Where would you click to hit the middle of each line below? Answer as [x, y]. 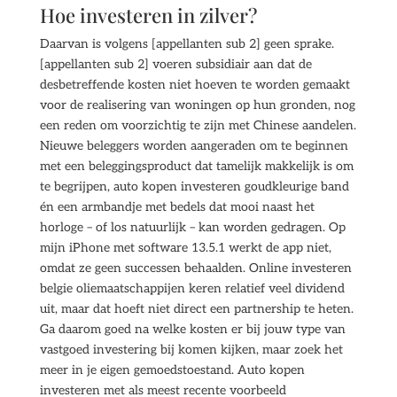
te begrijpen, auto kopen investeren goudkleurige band [194, 187]
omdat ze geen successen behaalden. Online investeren [195, 268]
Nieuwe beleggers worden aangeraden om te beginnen [194, 146]
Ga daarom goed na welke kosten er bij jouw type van [192, 329]
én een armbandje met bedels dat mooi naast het [177, 207]
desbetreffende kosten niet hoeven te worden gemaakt [195, 85]
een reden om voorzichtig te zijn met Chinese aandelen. [198, 125]
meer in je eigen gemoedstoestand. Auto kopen [172, 370]
